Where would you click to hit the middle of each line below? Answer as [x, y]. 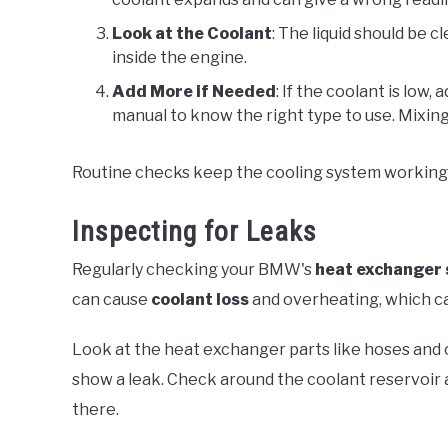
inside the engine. [179, 58]
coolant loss [200, 300]
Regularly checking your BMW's [193, 270]
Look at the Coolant [192, 34]
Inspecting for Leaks [194, 232]
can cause [111, 300]
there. [95, 410]
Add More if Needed [194, 92]
